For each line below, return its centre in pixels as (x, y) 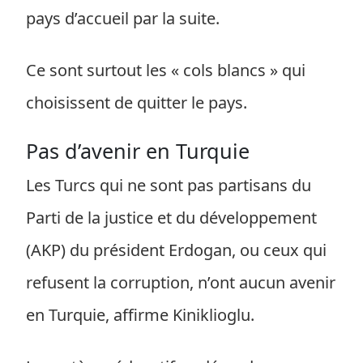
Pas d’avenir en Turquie (138, 151)
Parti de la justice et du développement (171, 218)
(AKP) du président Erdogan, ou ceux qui (176, 250)
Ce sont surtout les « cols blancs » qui (166, 70)
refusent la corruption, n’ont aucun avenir (181, 282)
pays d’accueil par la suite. (123, 18)
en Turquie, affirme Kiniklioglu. (140, 315)
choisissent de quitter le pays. (137, 102)
